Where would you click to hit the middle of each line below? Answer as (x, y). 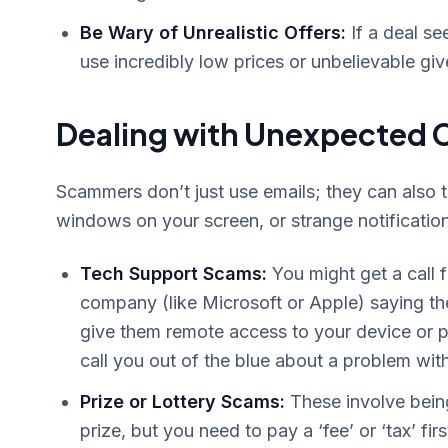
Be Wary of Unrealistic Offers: (213, 32)
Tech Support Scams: (173, 273)
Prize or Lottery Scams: (182, 401)
